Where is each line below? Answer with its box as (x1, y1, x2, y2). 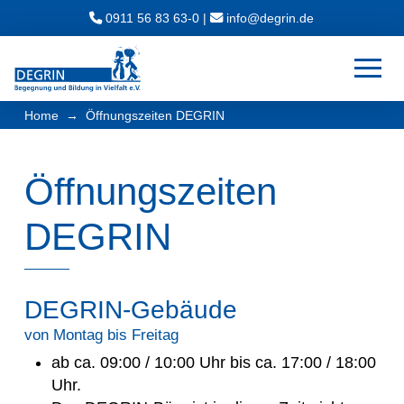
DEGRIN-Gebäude (23, 295, 237, 324)
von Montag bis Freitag (23, 326, 179, 344)
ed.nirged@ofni (226, 11, 314, 25)
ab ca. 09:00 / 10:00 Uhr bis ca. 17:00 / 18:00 (50, 353, 376, 372)
